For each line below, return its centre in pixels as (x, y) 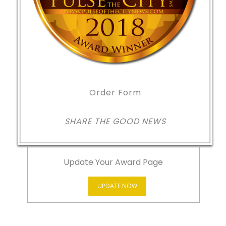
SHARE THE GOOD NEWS (115, 121)
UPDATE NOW (117, 186)
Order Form (115, 92)
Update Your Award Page (114, 162)
